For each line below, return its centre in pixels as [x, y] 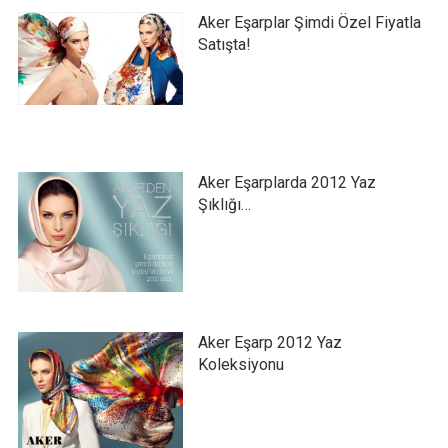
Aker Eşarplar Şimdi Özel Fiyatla [309, 22]
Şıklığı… [224, 204]
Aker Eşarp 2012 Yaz [269, 342]
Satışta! [224, 44]
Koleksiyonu [240, 364]
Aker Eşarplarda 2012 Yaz [286, 182]
